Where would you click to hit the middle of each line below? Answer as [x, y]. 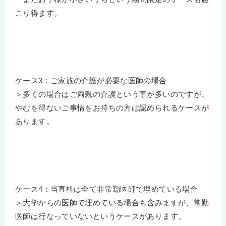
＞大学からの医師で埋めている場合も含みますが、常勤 [112, 202]
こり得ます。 [39, 13]
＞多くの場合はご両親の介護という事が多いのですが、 [112, 94]
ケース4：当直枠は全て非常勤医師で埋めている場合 [106, 189]
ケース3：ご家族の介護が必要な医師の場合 [91, 80]
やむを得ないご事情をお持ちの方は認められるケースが [112, 107]
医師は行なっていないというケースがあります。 [101, 216]
